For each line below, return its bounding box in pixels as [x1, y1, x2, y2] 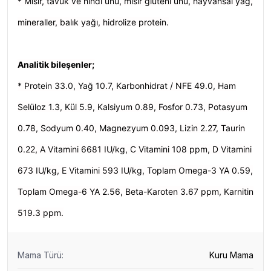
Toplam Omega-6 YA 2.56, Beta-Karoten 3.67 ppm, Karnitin [18, 186, 253, 197]
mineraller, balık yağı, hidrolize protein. [18, 17, 169, 27]
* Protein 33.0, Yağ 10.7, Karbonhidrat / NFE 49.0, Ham [18, 80, 236, 91]
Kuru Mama [209, 250, 253, 260]
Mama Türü [18, 250, 62, 260]
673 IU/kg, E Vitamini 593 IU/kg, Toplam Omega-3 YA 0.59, [18, 165, 253, 175]
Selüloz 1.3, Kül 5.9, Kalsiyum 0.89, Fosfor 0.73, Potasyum [18, 102, 247, 112]
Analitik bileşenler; [18, 59, 94, 70]
